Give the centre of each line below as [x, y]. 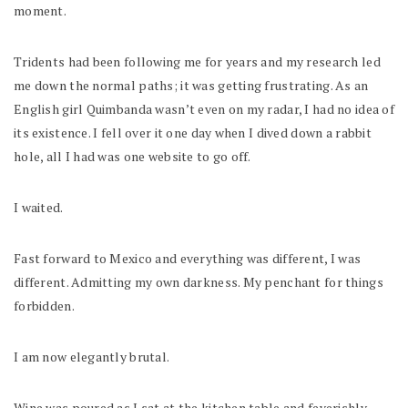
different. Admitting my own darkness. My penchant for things [199, 281]
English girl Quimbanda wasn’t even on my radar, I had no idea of [204, 108]
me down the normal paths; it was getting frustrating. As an [191, 85]
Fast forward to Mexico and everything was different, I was [188, 258]
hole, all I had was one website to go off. [133, 156]
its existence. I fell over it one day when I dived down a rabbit [193, 132]
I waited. [39, 207]
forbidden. [46, 305]
